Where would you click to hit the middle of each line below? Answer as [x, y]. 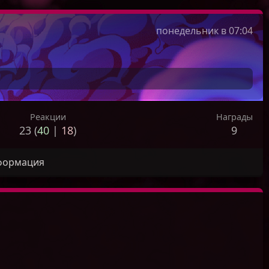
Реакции [48, 117]
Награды [234, 117]
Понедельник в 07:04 [207, 31]
